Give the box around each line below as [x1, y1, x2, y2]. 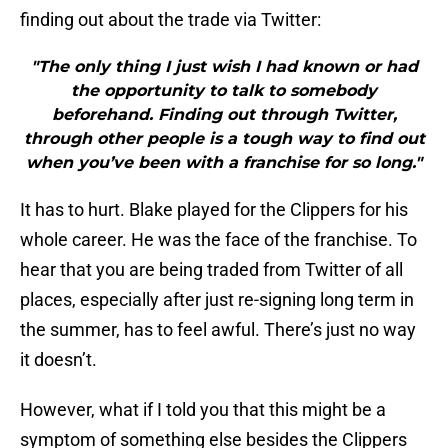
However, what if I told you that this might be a [20, 399, 386, 421]
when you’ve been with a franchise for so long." [26, 153, 422, 173]
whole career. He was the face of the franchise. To [20, 229, 417, 251]
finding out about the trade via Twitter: [20, 9, 321, 31]
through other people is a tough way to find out [23, 129, 425, 149]
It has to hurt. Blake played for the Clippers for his [20, 199, 408, 221]
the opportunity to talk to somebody [71, 81, 377, 101]
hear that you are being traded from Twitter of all [20, 259, 403, 281]
